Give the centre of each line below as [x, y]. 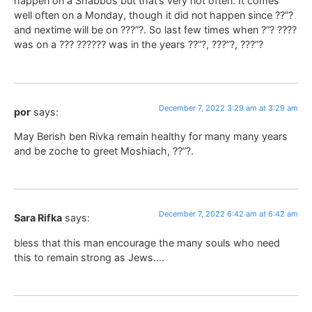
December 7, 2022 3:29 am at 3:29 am [228, 108]
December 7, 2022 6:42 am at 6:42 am [228, 214]
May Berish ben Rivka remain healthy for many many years [151, 136]
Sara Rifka [38, 218]
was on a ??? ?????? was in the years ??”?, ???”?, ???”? [139, 45]
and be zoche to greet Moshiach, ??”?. [104, 151]
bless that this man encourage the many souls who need [147, 242]
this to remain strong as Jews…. [89, 257]
